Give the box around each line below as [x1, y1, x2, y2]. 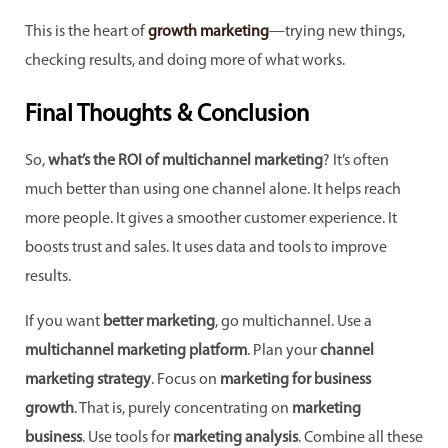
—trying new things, [269, 23, 405, 40]
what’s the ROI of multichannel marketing [48, 153, 323, 170]
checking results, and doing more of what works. [25, 52, 345, 69]
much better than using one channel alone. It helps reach [25, 182, 401, 199]
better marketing [103, 314, 215, 331]
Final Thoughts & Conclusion [25, 102, 309, 127]
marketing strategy [25, 372, 151, 389]
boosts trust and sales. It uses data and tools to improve [25, 240, 387, 257]
